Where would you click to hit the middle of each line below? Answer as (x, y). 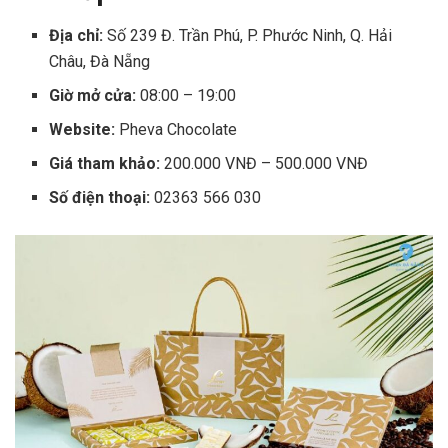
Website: (82, 129)
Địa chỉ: (76, 35)
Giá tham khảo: (105, 163)
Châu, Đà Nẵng (100, 61)
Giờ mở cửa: (93, 95)
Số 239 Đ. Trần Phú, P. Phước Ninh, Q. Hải (248, 35)
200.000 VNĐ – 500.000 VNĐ (264, 163)
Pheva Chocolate (176, 129)
